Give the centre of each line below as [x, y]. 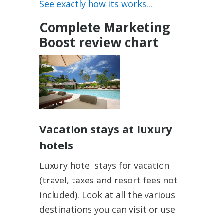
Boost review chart [99, 42]
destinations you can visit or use [107, 209]
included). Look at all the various [107, 195]
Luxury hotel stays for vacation [104, 166]
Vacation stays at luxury [106, 129]
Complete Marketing [104, 27]
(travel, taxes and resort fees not [108, 180]
